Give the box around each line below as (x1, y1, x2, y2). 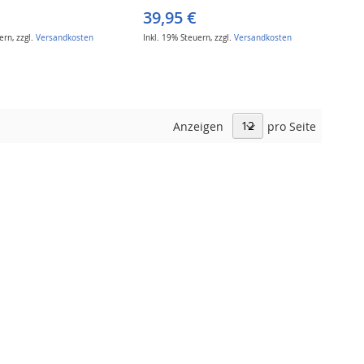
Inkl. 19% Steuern (143, 32, 211, 43)
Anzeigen (173, 118, 223, 134)
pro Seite (267, 118, 316, 134)
